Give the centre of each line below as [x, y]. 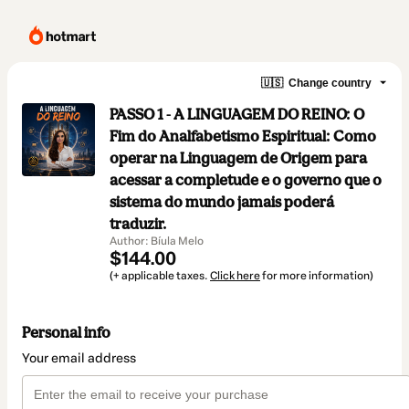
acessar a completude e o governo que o [246, 180]
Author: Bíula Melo [157, 241]
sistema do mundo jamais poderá [222, 202]
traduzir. [138, 224]
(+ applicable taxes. [160, 276]
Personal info [66, 333]
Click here [235, 276]
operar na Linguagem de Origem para [238, 158]
